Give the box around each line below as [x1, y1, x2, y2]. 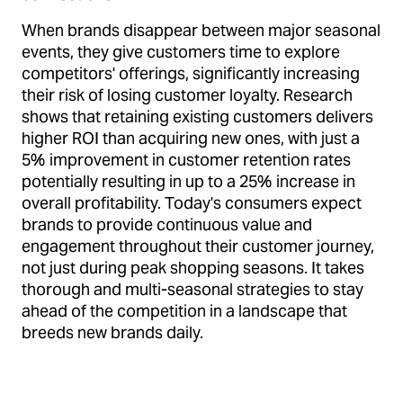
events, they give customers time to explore [22, 41, 340, 62]
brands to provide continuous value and [22, 214, 312, 235]
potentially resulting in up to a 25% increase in [22, 171, 355, 192]
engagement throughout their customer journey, [22, 236, 374, 256]
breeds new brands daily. [22, 322, 203, 343]
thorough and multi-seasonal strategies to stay [22, 279, 363, 300]
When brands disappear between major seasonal [22, 20, 381, 40]
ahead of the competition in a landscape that [22, 300, 347, 321]
